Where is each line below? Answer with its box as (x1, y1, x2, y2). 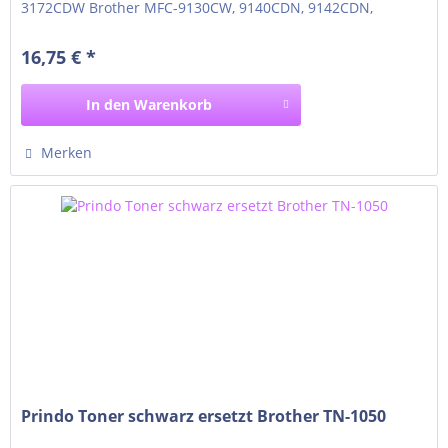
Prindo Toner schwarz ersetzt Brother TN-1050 (21, 405, 387, 428)
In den (86, 95, 131, 115)
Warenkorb (134, 95, 213, 115)
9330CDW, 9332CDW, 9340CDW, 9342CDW (21, 16, 299, 36)
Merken (41, 143, 93, 163)
